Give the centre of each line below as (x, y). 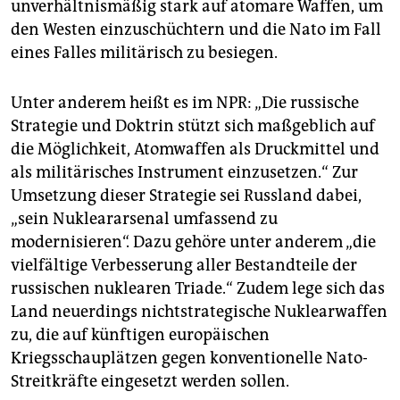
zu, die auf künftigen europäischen (140, 335)
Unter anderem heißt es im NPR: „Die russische (185, 103)
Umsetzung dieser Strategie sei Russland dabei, (186, 196)
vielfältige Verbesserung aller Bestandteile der (184, 266)
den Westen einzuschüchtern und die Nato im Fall (196, 30)
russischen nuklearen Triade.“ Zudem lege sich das (198, 289)
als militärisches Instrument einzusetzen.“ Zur (184, 173)
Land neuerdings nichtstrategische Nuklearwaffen (199, 312)
